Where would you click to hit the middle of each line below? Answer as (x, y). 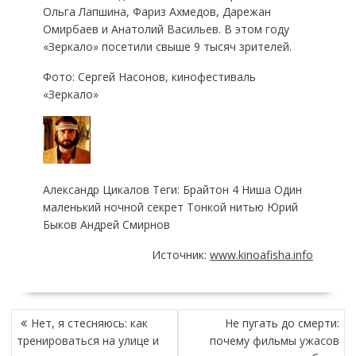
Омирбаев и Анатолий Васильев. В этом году (166, 29)
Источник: (181, 254)
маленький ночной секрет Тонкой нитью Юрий (170, 207)
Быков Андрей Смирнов (106, 224)
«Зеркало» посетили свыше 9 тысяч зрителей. (167, 46)
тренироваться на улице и (87, 340)
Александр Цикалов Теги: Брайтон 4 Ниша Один (172, 189)
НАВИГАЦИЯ (46, 317)
